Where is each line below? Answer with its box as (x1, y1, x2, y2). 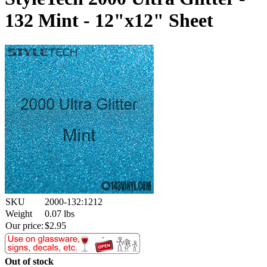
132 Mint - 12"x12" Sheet (5, 10, 213, 32)
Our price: (5, 220, 44, 231)
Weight (5, 208, 32, 219)
